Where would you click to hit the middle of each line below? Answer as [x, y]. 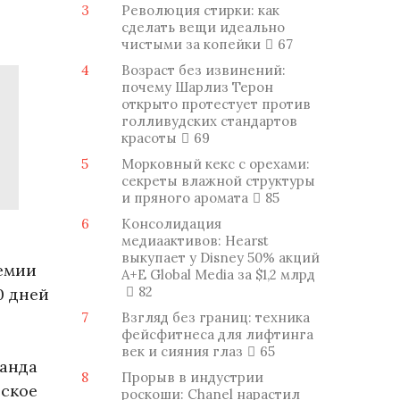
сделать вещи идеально [203, 27]
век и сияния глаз [182, 351]
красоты [149, 138]
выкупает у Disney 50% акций [221, 258]
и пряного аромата [185, 198]
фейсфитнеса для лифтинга [217, 334]
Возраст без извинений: [204, 70]
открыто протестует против [216, 104]
